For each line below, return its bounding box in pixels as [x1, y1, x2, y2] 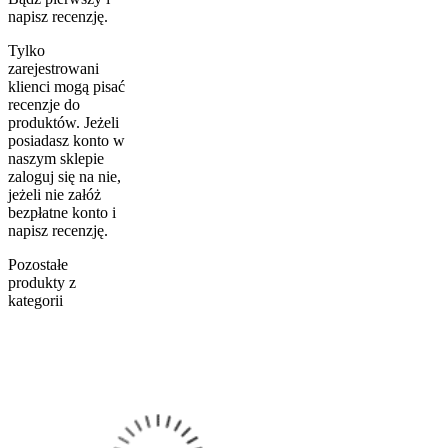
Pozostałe [8, 255, 68, 273]
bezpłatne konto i [8, 203, 116, 221]
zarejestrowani [8, 59, 99, 77]
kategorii [8, 291, 63, 309]
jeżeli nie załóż [8, 185, 101, 203]
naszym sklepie [8, 149, 104, 167]
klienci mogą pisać [8, 77, 125, 95]
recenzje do [8, 95, 80, 113]
